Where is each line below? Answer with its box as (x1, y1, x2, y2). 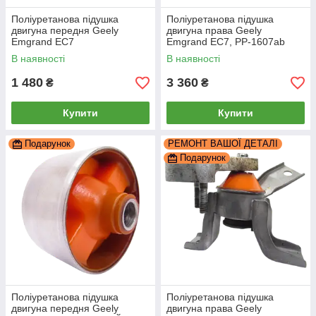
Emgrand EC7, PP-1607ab (166, 36, 285, 47)
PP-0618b (11, 59, 56, 70)
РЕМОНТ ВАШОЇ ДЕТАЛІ (168, 138, 278, 149)
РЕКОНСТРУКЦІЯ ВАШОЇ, (11, 47, 131, 59)
